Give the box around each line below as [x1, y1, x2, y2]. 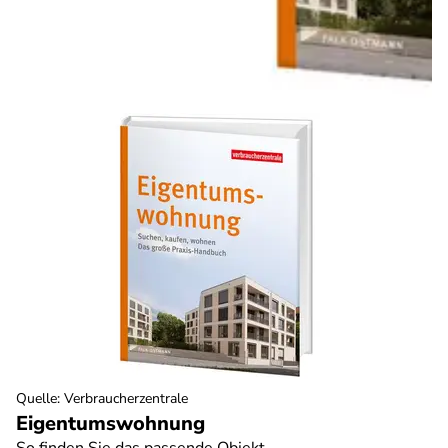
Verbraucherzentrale [64, 389, 188, 408]
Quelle [16, 389, 57, 408]
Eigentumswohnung [16, 410, 205, 437]
